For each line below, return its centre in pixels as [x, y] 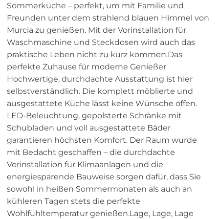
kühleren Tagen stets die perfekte [74, 201]
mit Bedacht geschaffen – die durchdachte [91, 153]
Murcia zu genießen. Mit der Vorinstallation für [97, 30]
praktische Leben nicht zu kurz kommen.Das [95, 55]
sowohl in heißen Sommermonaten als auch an [99, 189]
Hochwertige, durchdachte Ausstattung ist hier [100, 79]
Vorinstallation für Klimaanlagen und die [85, 165]
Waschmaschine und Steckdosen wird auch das [101, 43]
